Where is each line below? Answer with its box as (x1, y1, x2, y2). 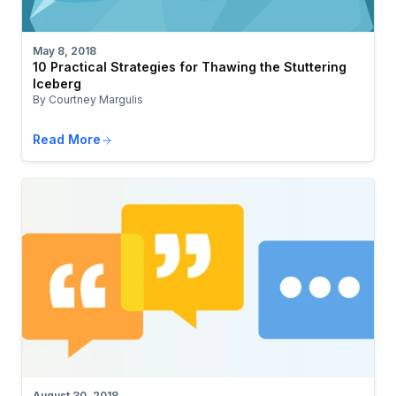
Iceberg (33, 75, 81, 91)
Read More (33, 131, 101, 147)
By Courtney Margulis (33, 92, 143, 106)
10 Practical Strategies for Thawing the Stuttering (33, 58, 346, 74)
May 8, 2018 (33, 43, 96, 57)
